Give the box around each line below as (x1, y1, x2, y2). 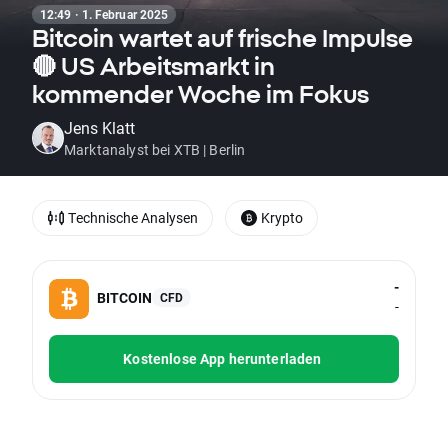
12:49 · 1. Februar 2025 (40, 6, 169, 22)
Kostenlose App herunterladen (123, 349, 322, 369)
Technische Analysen (68, 208, 198, 227)
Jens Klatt (64, 117, 135, 138)
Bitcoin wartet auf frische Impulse (32, 24, 413, 52)
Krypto (261, 208, 303, 227)
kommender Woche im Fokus (32, 80, 369, 108)
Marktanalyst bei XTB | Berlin (64, 140, 246, 159)
